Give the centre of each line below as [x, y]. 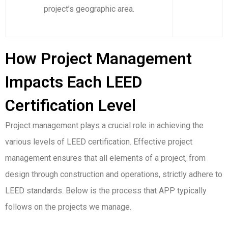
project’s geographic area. [89, 9]
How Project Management [98, 59]
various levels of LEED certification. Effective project [99, 141]
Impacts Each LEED [74, 82]
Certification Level [70, 105]
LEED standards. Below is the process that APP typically [106, 190]
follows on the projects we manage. [68, 207]
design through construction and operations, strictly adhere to [114, 174]
